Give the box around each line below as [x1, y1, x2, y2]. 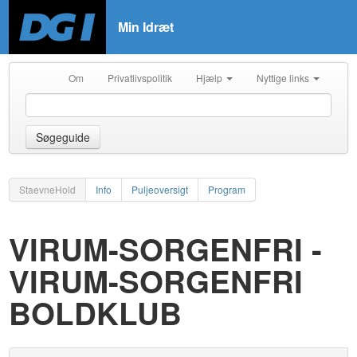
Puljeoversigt [131, 182, 189, 196]
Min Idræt [118, 18, 175, 36]
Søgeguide [36, 129, 91, 145]
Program [208, 182, 246, 196]
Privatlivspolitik [107, 71, 172, 84]
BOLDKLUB [9, 291, 182, 335]
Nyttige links [256, 71, 312, 84]
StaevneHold [19, 182, 76, 196]
